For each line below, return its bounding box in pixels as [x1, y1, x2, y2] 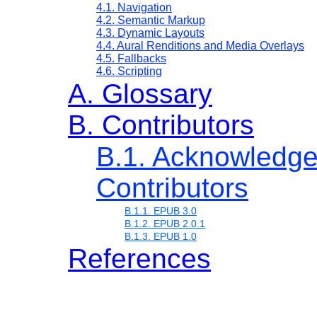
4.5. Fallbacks [96, 52, 166, 65]
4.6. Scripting [96, 65, 162, 78]
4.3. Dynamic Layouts [96, 27, 204, 40]
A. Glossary [68, 79, 212, 110]
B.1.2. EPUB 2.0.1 [125, 218, 205, 230]
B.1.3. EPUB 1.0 [125, 231, 197, 243]
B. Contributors [68, 110, 254, 141]
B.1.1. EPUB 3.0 [125, 205, 197, 217]
